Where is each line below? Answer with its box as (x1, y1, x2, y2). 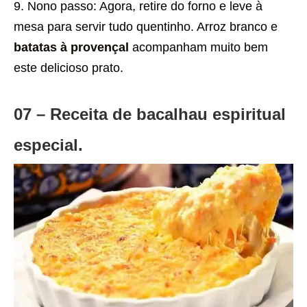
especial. (14, 135, 83, 154)
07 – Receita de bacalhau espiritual (14, 104, 286, 123)
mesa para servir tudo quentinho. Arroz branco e (14, 19, 278, 34)
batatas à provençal (14, 40, 129, 54)
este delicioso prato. (14, 60, 123, 75)
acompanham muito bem (129, 40, 268, 54)
